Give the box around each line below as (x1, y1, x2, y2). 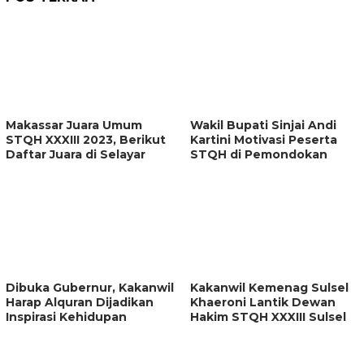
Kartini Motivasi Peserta (190, 132, 337, 147)
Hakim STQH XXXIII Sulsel (190, 309, 346, 324)
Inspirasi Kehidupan (6, 309, 127, 324)
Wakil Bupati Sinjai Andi (190, 117, 336, 132)
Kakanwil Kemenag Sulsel (190, 279, 349, 295)
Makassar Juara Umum (6, 117, 142, 132)
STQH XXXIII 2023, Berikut (6, 132, 166, 147)
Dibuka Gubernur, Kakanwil (6, 279, 174, 295)
